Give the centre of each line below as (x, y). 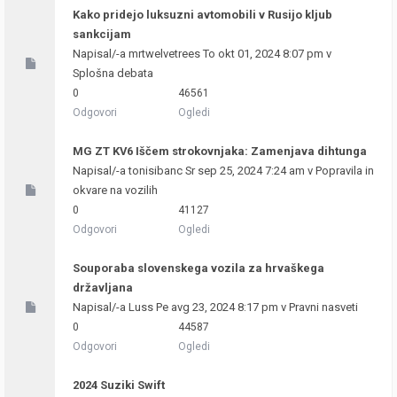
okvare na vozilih (115, 190)
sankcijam (102, 34)
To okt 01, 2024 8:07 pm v (266, 54)
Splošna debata (113, 73)
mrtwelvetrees (164, 54)
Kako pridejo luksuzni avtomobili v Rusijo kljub (202, 15)
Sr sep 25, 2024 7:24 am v (249, 171)
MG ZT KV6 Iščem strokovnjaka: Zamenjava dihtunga (220, 151)
